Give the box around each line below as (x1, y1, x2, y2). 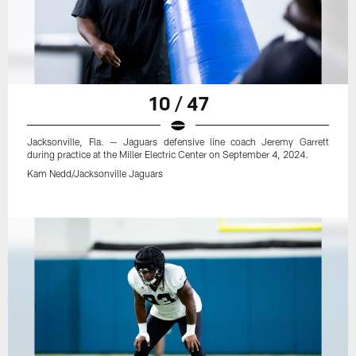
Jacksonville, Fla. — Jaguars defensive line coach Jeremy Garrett (27, 135, 329, 147)
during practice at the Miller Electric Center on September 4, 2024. (27, 148, 309, 160)
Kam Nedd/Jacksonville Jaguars (27, 167, 164, 179)
